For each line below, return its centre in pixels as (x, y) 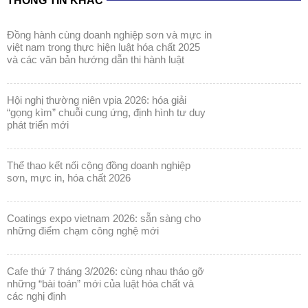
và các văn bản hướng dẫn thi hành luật (95, 59)
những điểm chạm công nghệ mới (82, 230)
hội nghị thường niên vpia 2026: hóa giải (10, 100)
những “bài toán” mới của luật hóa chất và (100, 283)
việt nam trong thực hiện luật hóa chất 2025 (103, 47)
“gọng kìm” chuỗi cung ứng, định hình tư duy (106, 112)
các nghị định (36, 296)
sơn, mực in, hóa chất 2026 (68, 177)
